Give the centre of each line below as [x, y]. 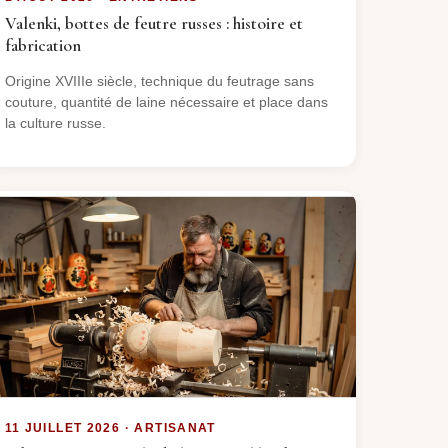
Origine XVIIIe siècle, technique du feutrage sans [159, 80]
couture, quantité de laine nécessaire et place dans [166, 101]
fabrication [42, 45]
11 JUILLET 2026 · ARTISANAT [110, 428]
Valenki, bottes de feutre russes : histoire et [153, 23]
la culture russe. [55, 122]
